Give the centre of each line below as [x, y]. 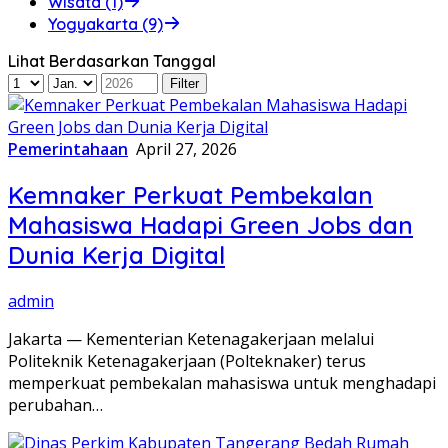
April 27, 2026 [186, 148]
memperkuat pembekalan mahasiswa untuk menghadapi [222, 382]
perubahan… [55, 404]
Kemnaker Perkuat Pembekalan [190, 194]
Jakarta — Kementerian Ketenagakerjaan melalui [191, 338]
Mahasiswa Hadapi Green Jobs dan [210, 224]
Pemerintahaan [68, 148]
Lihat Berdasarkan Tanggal [112, 60]
